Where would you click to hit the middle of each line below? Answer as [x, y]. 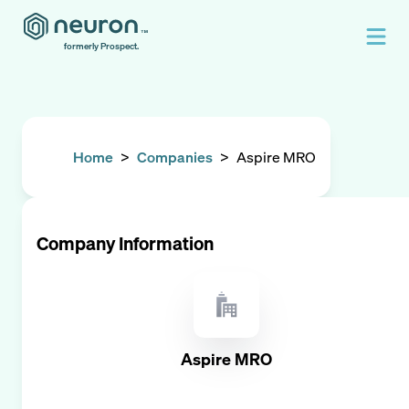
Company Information [125, 243]
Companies [175, 157]
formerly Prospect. [101, 46]
